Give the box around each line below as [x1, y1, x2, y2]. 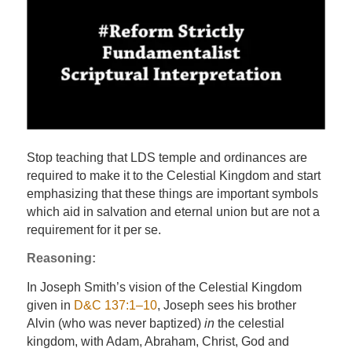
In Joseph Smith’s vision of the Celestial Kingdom [26, 280, 302, 294]
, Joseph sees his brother [156, 298, 296, 312]
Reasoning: [26, 251, 96, 266]
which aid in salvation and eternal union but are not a [26, 204, 320, 218]
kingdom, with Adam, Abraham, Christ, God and [26, 334, 289, 348]
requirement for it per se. [26, 222, 161, 236]
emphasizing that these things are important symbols [26, 186, 318, 200]
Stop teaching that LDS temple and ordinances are [26, 150, 307, 164]
